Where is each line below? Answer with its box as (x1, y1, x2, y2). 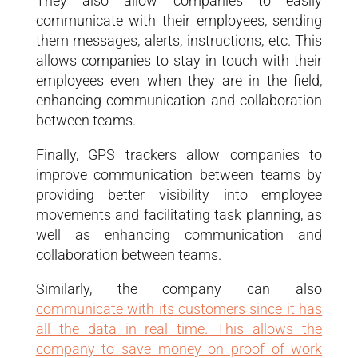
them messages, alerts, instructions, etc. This (35, 31, 323, 49)
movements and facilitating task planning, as (35, 205, 323, 223)
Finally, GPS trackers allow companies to (35, 145, 323, 163)
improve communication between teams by (35, 165, 323, 183)
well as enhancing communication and (35, 225, 323, 243)
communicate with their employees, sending (35, 11, 323, 29)
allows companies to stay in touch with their (35, 51, 323, 69)
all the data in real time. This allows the (35, 320, 323, 337)
